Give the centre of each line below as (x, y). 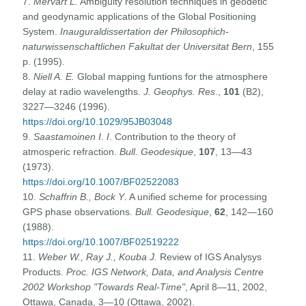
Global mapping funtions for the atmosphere (171, 76)
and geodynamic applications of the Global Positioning (140, 16)
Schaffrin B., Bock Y (82, 196)
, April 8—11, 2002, (226, 287)
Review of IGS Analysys (210, 256)
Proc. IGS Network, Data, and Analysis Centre (165, 272)
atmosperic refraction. (71, 151)
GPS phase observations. (79, 211)
